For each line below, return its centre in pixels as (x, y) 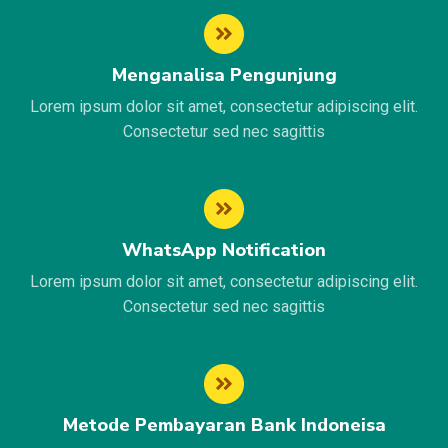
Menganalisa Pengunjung (224, 75)
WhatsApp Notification (224, 250)
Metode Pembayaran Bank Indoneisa (224, 425)
